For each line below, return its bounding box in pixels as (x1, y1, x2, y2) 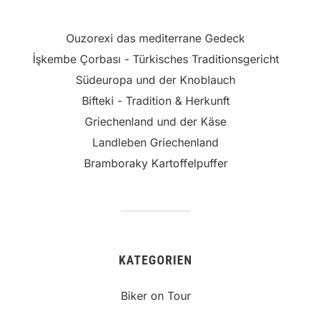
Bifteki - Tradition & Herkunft (81, 94, 230, 108)
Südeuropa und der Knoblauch (76, 73, 235, 87)
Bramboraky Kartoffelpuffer (83, 156, 228, 171)
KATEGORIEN (119, 253, 192, 268)
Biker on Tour (120, 289, 191, 303)
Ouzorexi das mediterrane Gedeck (66, 31, 245, 46)
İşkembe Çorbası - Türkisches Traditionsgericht (32, 52, 279, 67)
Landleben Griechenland (92, 135, 219, 150)
